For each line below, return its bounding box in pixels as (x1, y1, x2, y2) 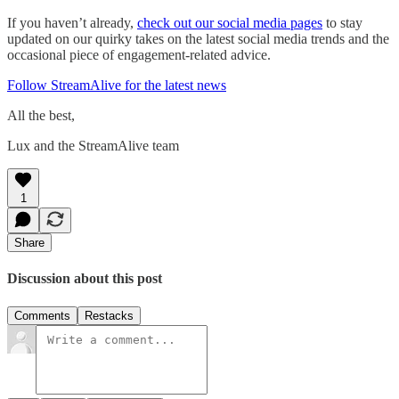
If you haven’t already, (7, 14, 137, 30)
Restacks (85, 308, 134, 322)
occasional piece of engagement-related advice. (7, 46, 271, 62)
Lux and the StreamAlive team (7, 137, 179, 153)
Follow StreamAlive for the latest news (7, 77, 226, 93)
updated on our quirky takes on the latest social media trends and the (7, 30, 389, 46)
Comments (14, 308, 70, 322)
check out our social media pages (137, 14, 322, 30)
